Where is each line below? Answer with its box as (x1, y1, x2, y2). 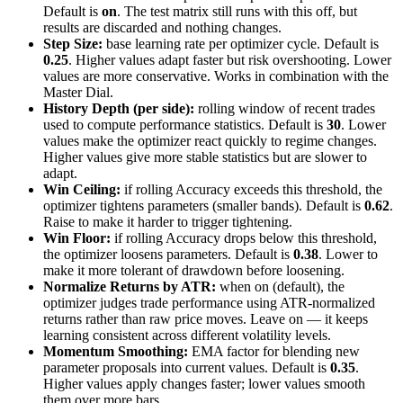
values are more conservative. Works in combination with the (43, 68, 389, 85)
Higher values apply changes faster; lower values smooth (43, 376, 365, 392)
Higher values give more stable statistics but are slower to (43, 149, 367, 166)
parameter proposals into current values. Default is (43, 360, 330, 376)
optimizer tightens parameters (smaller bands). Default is (43, 198, 364, 214)
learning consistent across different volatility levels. (43, 327, 331, 344)
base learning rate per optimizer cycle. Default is (103, 36, 379, 52)
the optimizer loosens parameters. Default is (43, 246, 293, 263)
